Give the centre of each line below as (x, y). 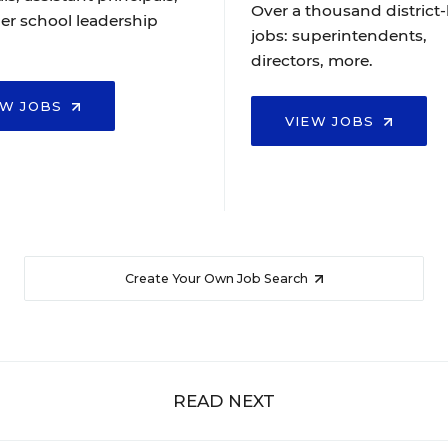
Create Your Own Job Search (217, 278)
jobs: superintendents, (338, 35)
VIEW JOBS (332, 121)
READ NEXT (224, 401)
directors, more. (311, 60)
